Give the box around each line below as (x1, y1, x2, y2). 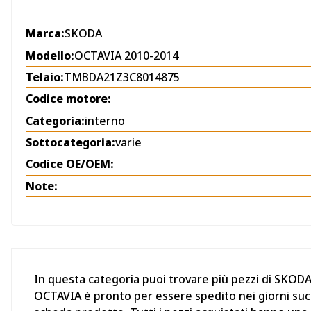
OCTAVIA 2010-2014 (74, 47, 178, 63)
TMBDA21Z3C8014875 (64, 69, 180, 85)
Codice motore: (26, 91, 111, 107)
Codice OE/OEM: (26, 156, 114, 172)
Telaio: (26, 69, 64, 85)
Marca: (26, 26, 65, 42)
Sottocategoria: (26, 135, 115, 151)
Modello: (26, 47, 74, 63)
